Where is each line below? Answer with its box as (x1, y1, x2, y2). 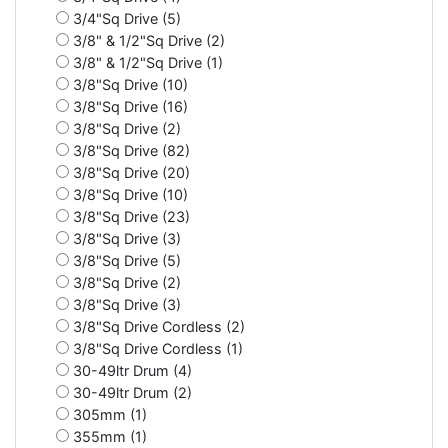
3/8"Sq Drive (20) (69, 163, 190, 181)
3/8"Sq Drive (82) (69, 141, 190, 159)
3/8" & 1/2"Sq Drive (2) (69, 31, 225, 49)
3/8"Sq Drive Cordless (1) (69, 339, 243, 357)
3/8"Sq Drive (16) (69, 97, 188, 115)
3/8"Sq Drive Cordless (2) (69, 317, 245, 335)
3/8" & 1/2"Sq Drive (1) (69, 53, 223, 71)
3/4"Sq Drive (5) (69, 9, 181, 27)
